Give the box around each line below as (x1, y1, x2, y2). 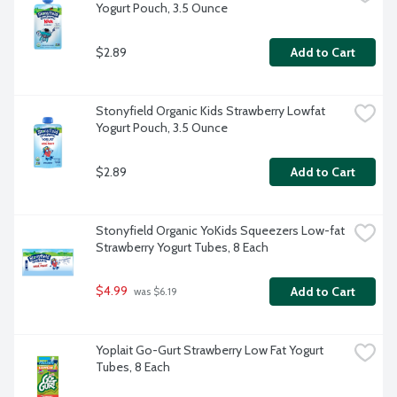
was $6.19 (131, 285, 177, 299)
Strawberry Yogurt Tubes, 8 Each (96, 239, 269, 256)
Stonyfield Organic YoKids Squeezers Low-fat (96, 222, 345, 239)
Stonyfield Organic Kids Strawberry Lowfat (96, 103, 325, 120)
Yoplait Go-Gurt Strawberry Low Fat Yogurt (96, 342, 323, 359)
